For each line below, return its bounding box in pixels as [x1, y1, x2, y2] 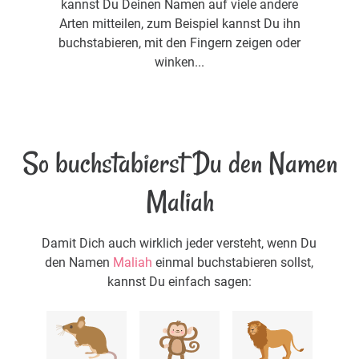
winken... [155, 54, 204, 70]
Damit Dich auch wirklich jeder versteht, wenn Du [42, 235, 317, 251]
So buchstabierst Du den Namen [22, 143, 337, 183]
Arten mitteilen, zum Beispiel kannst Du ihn [58, 15, 301, 31]
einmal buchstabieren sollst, [152, 254, 314, 270]
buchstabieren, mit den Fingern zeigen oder [58, 34, 301, 50]
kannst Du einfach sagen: [107, 273, 252, 289]
